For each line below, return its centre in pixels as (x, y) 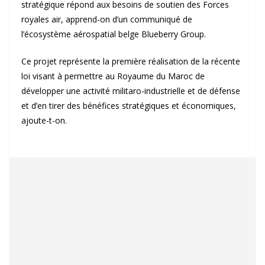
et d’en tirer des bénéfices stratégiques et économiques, (129, 106)
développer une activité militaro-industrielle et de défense (131, 91)
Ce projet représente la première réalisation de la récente (131, 61)
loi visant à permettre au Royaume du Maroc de (113, 76)
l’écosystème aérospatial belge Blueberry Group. (114, 34)
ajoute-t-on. (44, 120)
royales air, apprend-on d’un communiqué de (107, 19)
